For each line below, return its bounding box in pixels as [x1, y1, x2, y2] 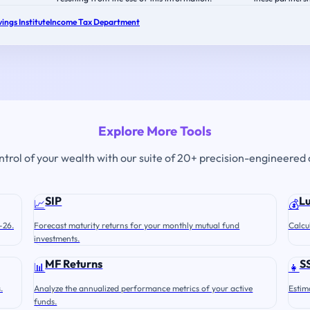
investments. [34, 233, 80, 244]
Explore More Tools [98, 122, 212, 139]
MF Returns [45, 257, 103, 271]
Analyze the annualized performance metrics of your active [34, 283, 253, 293]
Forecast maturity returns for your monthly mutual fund [34, 220, 240, 230]
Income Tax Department [50, 17, 140, 27]
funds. [34, 296, 57, 307]
